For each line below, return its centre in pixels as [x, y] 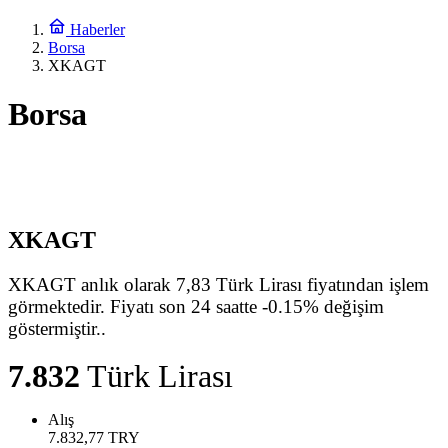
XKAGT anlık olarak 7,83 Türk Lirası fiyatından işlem [218, 284]
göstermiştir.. [57, 328]
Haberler [95, 29]
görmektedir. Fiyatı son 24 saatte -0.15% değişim [196, 306]
